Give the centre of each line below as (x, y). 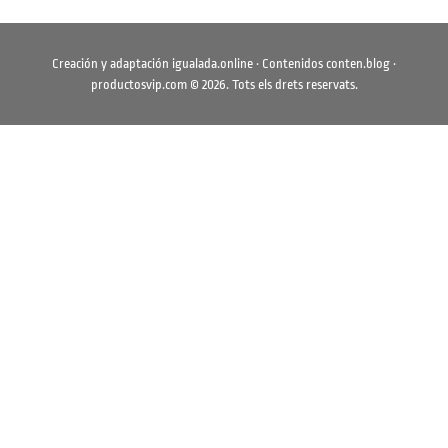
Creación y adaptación (112, 63)
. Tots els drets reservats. (291, 84)
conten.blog (358, 63)
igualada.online (212, 63)
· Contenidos (289, 63)
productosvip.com (138, 84)
